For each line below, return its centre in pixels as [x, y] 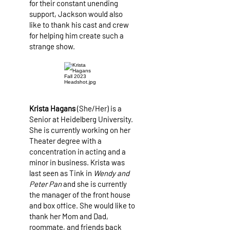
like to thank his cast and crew [79, 25]
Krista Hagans [52, 108]
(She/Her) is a [99, 108]
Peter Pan [45, 184]
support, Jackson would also [76, 14]
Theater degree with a [65, 141]
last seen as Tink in [61, 173]
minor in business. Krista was [77, 162]
